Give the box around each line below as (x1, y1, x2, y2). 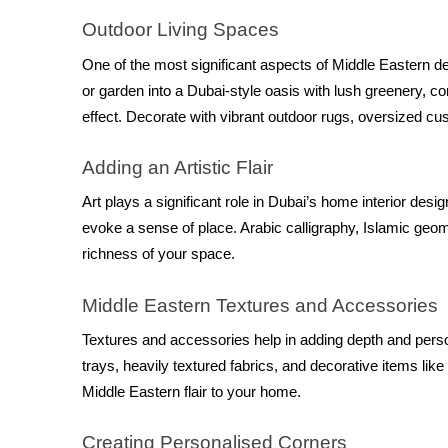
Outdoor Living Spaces (82, 19, 279, 41)
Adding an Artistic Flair (82, 156, 273, 178)
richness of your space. (82, 246, 235, 263)
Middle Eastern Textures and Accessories (82, 294, 438, 316)
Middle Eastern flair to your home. (82, 383, 301, 400)
